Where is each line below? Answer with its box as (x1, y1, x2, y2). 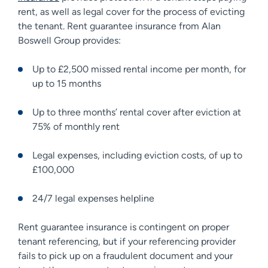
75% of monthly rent (32, 120, 120, 132)
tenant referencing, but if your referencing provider (18, 235, 236, 247)
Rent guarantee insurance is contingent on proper (18, 221, 229, 233)
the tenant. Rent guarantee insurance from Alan (18, 20, 221, 32)
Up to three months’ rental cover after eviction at (32, 106, 241, 118)
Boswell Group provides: (18, 34, 121, 46)
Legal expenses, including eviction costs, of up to (32, 149, 242, 161)
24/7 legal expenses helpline (32, 192, 154, 204)
